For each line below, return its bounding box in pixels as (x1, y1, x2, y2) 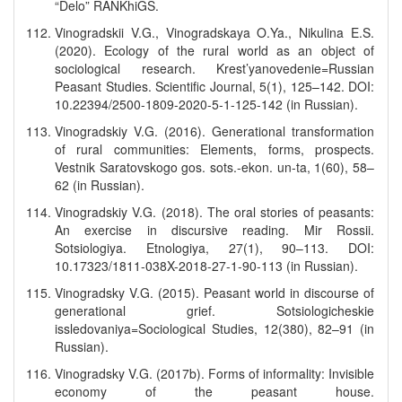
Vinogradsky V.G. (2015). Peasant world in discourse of (55, 284, 374, 301)
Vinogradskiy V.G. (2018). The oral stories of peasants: (55, 203, 374, 221)
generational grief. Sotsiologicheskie (55, 301, 374, 319)
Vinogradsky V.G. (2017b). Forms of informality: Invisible (55, 364, 374, 382)
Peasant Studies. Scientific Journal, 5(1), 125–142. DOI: (55, 77, 374, 95)
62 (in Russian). (55, 176, 144, 194)
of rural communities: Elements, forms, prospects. (55, 140, 374, 158)
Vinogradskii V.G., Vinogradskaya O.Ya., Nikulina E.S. (55, 23, 374, 41)
